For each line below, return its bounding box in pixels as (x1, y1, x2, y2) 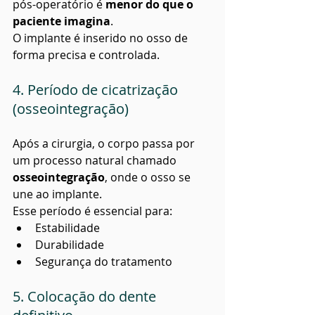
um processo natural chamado (13, 152, 179, 168)
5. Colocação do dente (13, 286, 160, 306)
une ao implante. (13, 186, 102, 202)
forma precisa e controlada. (13, 46, 160, 63)
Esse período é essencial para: (13, 202, 172, 219)
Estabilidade (35, 219, 100, 236)
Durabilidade (35, 236, 104, 252)
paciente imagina (13, 13, 110, 29)
